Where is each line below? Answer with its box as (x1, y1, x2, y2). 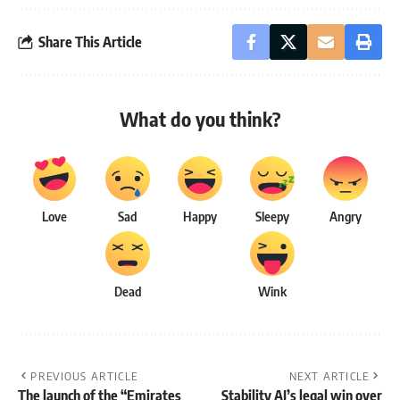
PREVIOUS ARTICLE (30, 369, 138, 384)
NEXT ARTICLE (289, 369, 370, 384)
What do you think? (119, 106, 281, 132)
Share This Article (38, 32, 142, 51)
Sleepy (255, 208, 290, 225)
